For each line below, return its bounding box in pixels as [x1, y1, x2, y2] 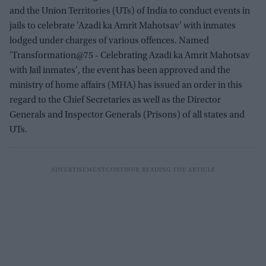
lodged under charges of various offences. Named [9, 36, 209, 46]
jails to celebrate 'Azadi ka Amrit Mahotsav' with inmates [9, 21, 236, 31]
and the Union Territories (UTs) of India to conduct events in [9, 7, 250, 16]
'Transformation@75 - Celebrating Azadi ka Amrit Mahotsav [9, 51, 250, 61]
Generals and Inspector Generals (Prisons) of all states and [9, 110, 245, 120]
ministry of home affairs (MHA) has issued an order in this [9, 81, 242, 90]
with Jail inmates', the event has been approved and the [9, 66, 230, 75]
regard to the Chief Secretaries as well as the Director [9, 96, 221, 105]
